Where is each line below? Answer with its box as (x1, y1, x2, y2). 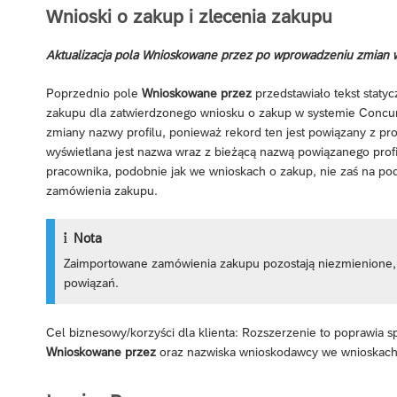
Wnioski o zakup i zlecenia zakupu (46, 6, 332, 27)
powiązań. (64, 276, 120, 291)
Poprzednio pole (46, 86, 142, 101)
